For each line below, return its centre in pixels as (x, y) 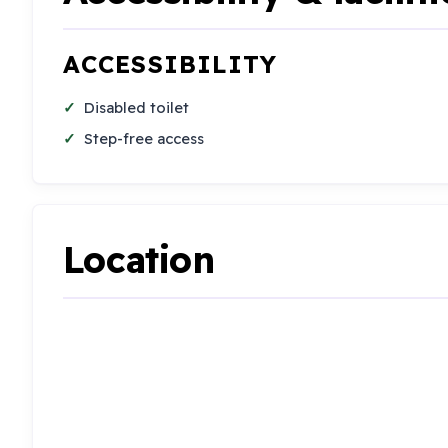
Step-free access (144, 139)
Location (138, 259)
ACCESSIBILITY (170, 64)
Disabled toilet (137, 107)
